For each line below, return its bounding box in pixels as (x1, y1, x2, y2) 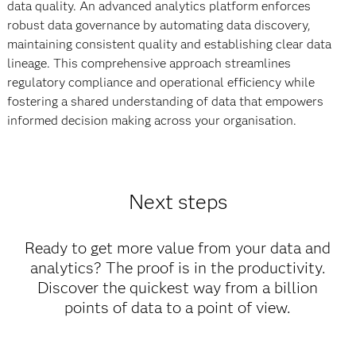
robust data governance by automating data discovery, (6, 17, 311, 33)
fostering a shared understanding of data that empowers (6, 94, 323, 110)
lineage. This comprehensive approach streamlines (6, 56, 291, 72)
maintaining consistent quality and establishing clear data (6, 37, 331, 52)
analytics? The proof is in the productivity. (29, 258, 326, 278)
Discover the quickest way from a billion (37, 278, 319, 298)
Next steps (128, 189, 227, 215)
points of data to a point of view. (64, 298, 292, 318)
